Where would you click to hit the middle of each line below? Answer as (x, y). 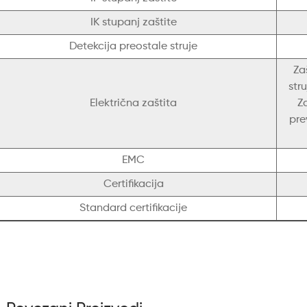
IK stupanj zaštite (133, 23)
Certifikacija (133, 185)
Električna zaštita (133, 104)
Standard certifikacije (133, 209)
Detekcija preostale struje (133, 47)
